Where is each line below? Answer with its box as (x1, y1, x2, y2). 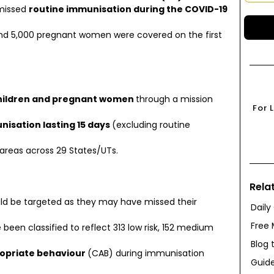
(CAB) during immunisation (87, 247, 204, 259)
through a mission (136, 93, 213, 105)
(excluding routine (112, 119, 190, 131)
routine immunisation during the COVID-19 (29, 3, 228, 15)
